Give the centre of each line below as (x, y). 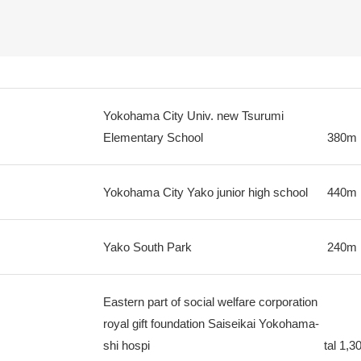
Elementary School (153, 137)
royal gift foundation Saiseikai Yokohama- (211, 324)
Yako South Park (147, 247)
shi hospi (126, 345)
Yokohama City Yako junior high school (205, 192)
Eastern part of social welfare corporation (210, 302)
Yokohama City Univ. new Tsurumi (193, 116)
